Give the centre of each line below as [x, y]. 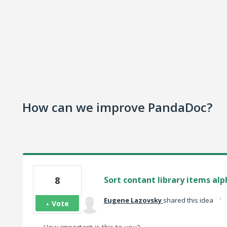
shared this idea [189, 200]
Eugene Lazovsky [133, 200]
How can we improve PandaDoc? [117, 107]
